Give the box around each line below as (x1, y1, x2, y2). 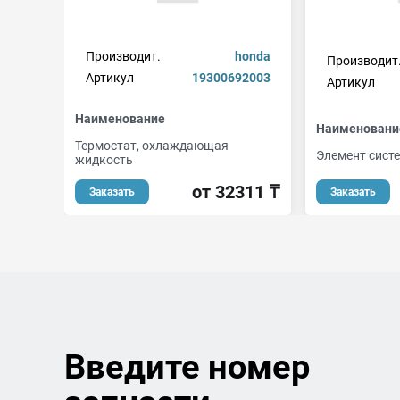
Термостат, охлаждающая (75, 138, 229, 153)
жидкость (75, 153, 133, 167)
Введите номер (64, 347, 310, 387)
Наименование (75, 112, 165, 126)
